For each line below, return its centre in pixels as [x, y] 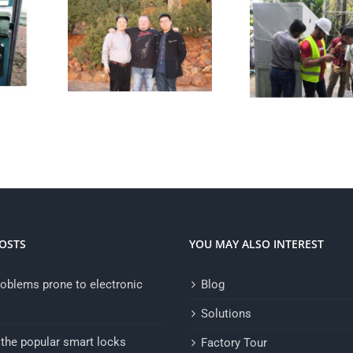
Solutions [226, 314]
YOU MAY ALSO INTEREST [256, 244]
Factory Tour [234, 343]
